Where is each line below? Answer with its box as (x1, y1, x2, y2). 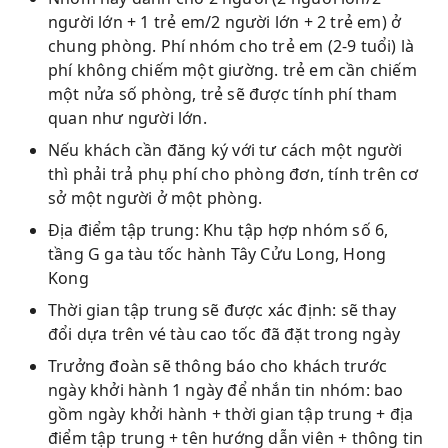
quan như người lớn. (48, 107, 207, 129)
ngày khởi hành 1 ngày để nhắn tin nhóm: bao (48, 379, 404, 401)
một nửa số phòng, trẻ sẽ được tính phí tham (48, 83, 398, 105)
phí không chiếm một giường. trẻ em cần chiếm (48, 59, 417, 81)
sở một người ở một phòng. (48, 187, 262, 209)
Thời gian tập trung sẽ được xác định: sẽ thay (48, 299, 397, 321)
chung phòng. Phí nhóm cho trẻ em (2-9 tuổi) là (48, 35, 415, 57)
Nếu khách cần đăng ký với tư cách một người (48, 139, 403, 161)
